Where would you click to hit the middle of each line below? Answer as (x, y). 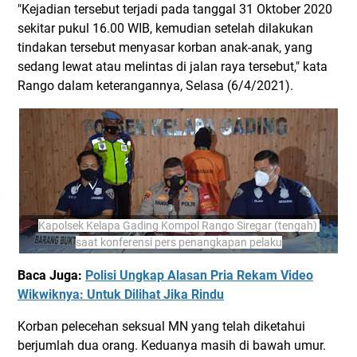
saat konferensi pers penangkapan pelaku (178, 242)
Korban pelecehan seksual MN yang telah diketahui (161, 326)
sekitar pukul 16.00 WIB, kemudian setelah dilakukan (165, 28)
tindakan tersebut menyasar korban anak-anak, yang (165, 47)
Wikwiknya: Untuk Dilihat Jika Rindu (121, 294)
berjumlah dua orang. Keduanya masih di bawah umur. (172, 345)
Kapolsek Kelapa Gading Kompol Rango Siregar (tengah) (177, 226)
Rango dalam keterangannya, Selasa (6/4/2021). (155, 86)
